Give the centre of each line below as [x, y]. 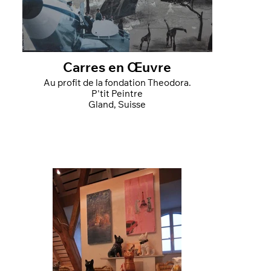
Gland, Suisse [117, 105]
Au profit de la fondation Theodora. [169, 83]
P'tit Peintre [117, 94]
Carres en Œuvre [117, 69]
